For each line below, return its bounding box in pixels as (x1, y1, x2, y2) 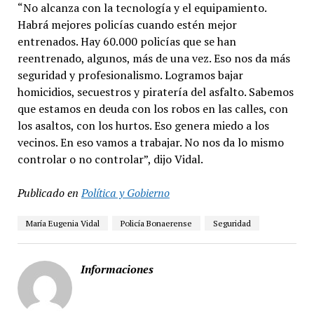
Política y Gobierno (81, 185, 170, 200)
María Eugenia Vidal (25, 218, 100, 228)
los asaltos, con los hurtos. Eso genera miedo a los (17, 118, 269, 133)
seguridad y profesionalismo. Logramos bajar (17, 67, 243, 83)
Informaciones (80, 261, 153, 277)
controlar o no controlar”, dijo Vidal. (17, 151, 203, 167)
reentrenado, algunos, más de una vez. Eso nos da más (17, 50, 290, 66)
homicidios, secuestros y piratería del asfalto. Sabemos (17, 84, 294, 100)
